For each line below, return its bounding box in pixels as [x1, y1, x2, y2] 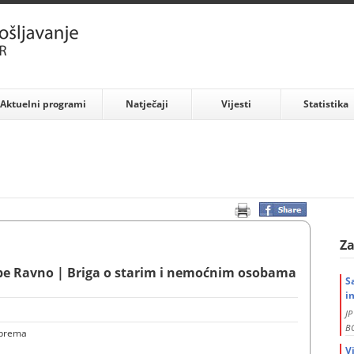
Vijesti [221, 97, 252, 111]
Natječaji [126, 97, 169, 111]
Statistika [303, 97, 348, 111]
